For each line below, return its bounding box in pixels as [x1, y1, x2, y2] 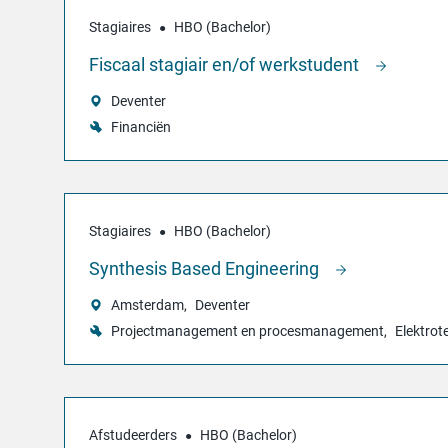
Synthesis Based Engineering [89, 257, 323, 279]
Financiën [111, 118, 171, 135]
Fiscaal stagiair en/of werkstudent [89, 53, 363, 75]
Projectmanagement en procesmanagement [111, 323, 384, 340]
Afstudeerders [89, 427, 177, 444]
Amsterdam [111, 297, 184, 314]
